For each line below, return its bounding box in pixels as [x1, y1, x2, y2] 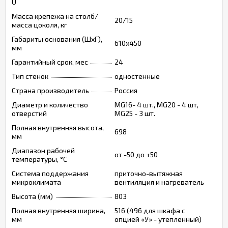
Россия [115, 86, 137, 95]
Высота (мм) [12, 192, 53, 201]
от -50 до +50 [115, 150, 158, 159]
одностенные [115, 72, 160, 80]
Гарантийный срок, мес [12, 58, 88, 66]
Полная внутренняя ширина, [12, 206, 105, 215]
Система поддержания [12, 169, 89, 178]
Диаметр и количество [12, 100, 88, 109]
